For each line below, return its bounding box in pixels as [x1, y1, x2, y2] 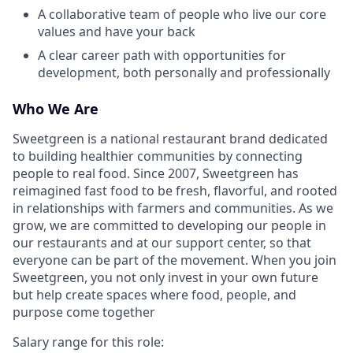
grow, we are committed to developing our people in [13, 216, 326, 234]
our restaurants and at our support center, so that [13, 233, 311, 251]
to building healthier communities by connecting [13, 147, 303, 165]
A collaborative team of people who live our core [38, 5, 326, 23]
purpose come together [13, 303, 155, 321]
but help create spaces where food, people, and [13, 285, 296, 303]
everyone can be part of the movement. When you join [13, 251, 336, 269]
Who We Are [13, 98, 98, 118]
